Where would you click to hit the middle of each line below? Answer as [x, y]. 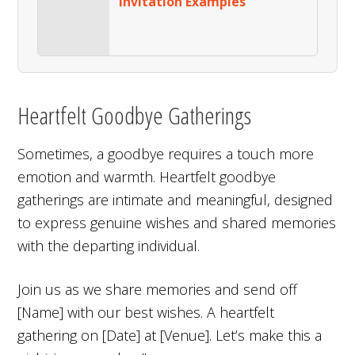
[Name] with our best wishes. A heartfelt [146, 312]
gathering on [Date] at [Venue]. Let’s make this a [170, 335]
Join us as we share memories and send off [158, 289]
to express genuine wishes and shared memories [177, 222]
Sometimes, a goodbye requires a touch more [166, 153]
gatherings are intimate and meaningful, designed [176, 199]
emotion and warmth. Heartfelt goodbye [147, 176]
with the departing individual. [109, 245]
